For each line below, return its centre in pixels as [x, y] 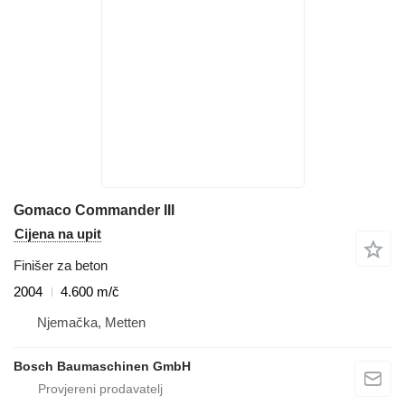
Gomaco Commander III [94, 211]
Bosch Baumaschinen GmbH [102, 367]
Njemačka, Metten [91, 323]
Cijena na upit [58, 234]
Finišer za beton [61, 266]
